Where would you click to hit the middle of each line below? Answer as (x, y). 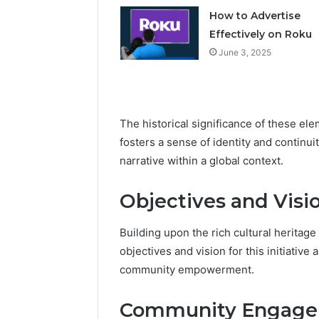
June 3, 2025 (245, 52)
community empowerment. (187, 270)
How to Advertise (255, 15)
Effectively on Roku (260, 34)
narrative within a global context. (202, 160)
